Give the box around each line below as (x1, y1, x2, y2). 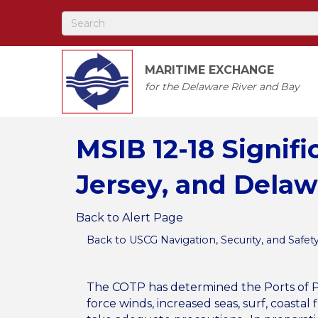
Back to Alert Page (76, 211, 183, 225)
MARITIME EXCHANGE (145, 63, 275, 77)
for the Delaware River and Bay (145, 80, 300, 94)
